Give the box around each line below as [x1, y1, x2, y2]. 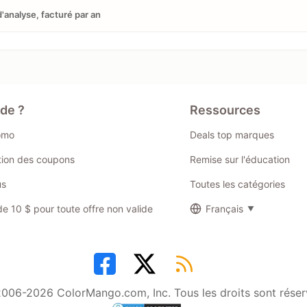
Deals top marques [189, 128, 274, 140]
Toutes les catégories [189, 177, 285, 190]
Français [205, 202, 243, 214]
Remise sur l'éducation [189, 153, 290, 165]
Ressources [189, 102, 260, 117]
